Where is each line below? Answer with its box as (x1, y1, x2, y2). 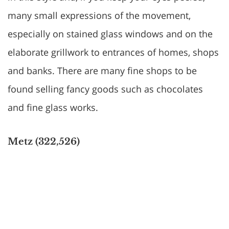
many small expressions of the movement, (8, 9, 191, 21)
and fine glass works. (8, 101, 98, 113)
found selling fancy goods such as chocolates (8, 83, 203, 95)
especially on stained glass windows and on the (8, 28, 213, 40)
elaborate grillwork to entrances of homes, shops (8, 46, 219, 58)
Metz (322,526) (8, 136, 80, 147)
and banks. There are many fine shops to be (8, 64, 197, 77)
